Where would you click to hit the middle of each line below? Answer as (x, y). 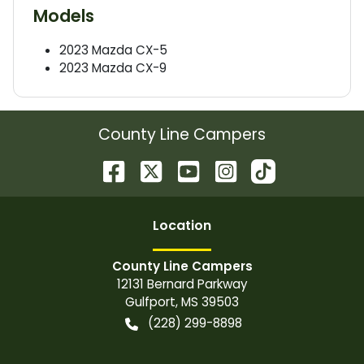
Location (182, 225)
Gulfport (150, 302)
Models (64, 16)
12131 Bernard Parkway (182, 284)
